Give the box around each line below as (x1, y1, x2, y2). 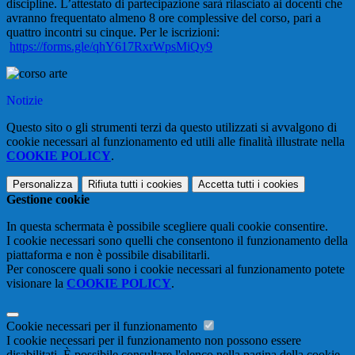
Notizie (6, 94, 43, 108)
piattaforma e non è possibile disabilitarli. (6, 248, 210, 262)
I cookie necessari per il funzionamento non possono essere (6, 334, 301, 348)
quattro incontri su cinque (6, 25, 133, 40)
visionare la (6, 277, 67, 291)
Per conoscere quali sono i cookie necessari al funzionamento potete (6, 262, 345, 277)
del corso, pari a (239, 11, 321, 25)
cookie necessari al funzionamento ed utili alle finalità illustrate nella (6, 135, 345, 149)
